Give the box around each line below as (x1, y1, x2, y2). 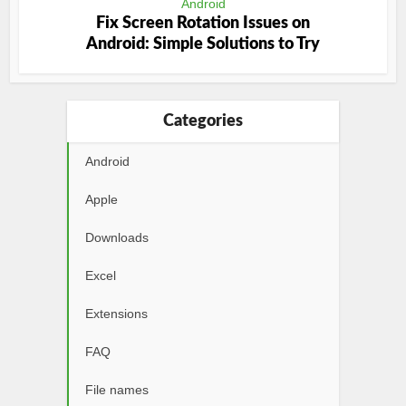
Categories (163, 113, 243, 130)
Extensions (85, 306, 148, 322)
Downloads (85, 230, 149, 246)
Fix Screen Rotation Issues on (96, 15, 310, 33)
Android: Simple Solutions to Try (86, 36, 320, 53)
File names (85, 382, 149, 398)
